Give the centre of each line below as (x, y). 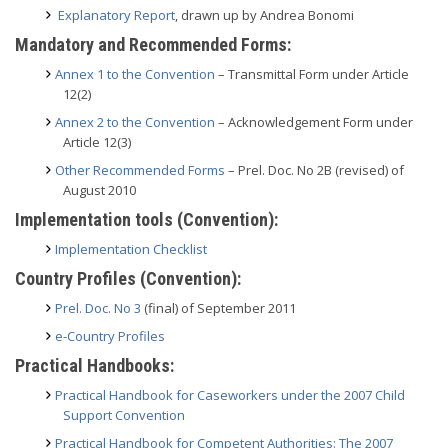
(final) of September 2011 (218, 308)
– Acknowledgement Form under (314, 122)
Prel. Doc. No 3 (98, 308)
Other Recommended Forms (140, 170)
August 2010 (99, 190)
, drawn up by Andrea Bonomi (264, 15)
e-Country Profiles (110, 336)
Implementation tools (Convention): (146, 219)
